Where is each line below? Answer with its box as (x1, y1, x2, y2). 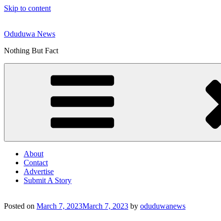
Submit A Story (24, 176, 72, 184)
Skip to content (4, 4, 51, 12)
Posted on (4, 202, 35, 210)
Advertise (24, 167, 54, 176)
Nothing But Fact (4, 46, 58, 55)
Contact (24, 158, 48, 167)
